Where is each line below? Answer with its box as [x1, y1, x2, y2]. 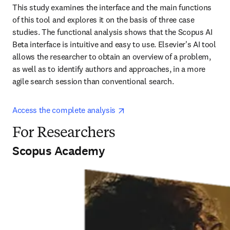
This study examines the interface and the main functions [12, 2, 212, 12]
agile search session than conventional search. [12, 76, 174, 86]
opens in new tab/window [125, 104, 213, 114]
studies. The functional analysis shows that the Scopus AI [12, 27, 213, 37]
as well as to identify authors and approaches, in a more [12, 64, 206, 74]
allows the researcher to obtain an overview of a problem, [12, 51, 211, 62]
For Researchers [12, 126, 116, 141]
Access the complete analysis [12, 105, 118, 115]
